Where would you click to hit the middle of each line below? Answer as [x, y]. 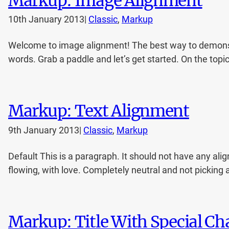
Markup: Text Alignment [99, 111]
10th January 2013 [46, 20]
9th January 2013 [44, 130]
